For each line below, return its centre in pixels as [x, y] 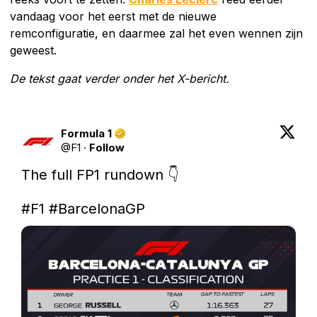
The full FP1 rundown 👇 [100, 174]
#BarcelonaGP [97, 208]
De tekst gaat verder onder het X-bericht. [120, 78]
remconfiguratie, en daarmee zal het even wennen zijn [156, 33]
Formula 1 [86, 133]
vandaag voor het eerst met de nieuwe [113, 16]
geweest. [33, 50]
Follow [107, 147]
